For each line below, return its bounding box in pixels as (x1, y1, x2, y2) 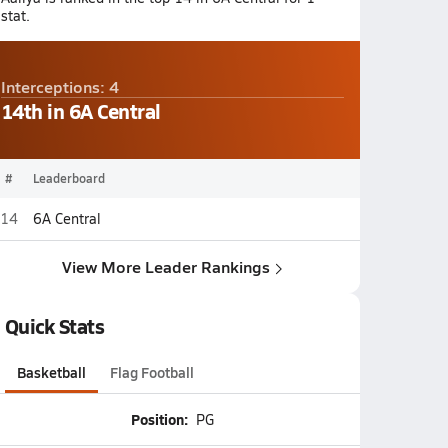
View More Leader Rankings (62, 255, 270, 278)
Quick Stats (4, 312, 105, 340)
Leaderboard (32, 170, 105, 186)
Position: (130, 409, 188, 429)
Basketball (16, 362, 86, 382)
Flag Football (109, 362, 194, 382)
